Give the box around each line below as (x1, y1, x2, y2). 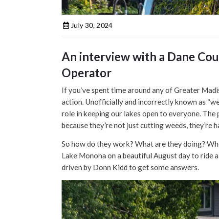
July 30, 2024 (69, 21, 113, 29)
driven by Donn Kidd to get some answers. (62, 162, 199, 172)
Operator (62, 65, 111, 80)
